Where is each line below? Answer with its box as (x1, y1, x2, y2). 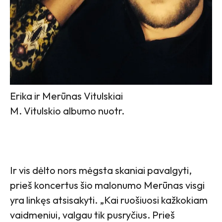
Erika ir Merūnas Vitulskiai (10, 89, 123, 102)
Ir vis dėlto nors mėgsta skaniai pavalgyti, (10, 164, 192, 176)
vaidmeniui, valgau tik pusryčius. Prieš (10, 208, 175, 221)
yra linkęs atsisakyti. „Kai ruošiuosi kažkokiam (10, 193, 208, 206)
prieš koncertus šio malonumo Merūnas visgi (10, 178, 205, 191)
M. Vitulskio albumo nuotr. (10, 104, 124, 117)
